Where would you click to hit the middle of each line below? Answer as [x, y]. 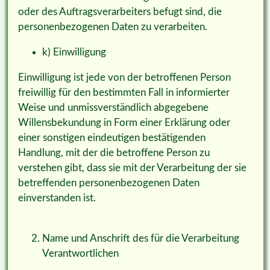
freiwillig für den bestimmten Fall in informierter [124, 92]
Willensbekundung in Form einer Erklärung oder [124, 122]
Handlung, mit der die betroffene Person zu [114, 152]
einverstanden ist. [57, 198]
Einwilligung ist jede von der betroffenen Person [124, 77]
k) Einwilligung [74, 52]
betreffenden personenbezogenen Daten [108, 183]
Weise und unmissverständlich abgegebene [113, 107]
